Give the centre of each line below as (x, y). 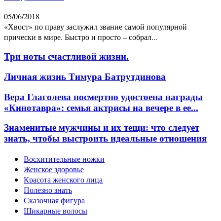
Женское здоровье (54, 169)
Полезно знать (48, 189)
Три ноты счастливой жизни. (66, 57)
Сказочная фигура (54, 200)
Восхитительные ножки (64, 158)
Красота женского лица (63, 179)
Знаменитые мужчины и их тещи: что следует (102, 128)
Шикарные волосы (55, 210)
